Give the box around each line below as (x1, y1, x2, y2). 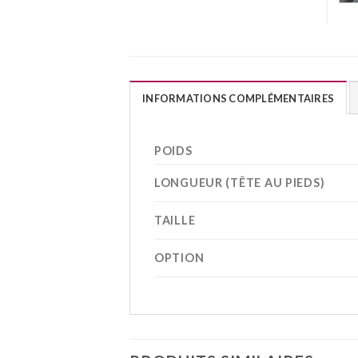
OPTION (154, 250, 205, 265)
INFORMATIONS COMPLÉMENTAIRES (142, 91, 335, 105)
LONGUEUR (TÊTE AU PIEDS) (154, 175, 325, 189)
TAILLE (154, 213, 196, 227)
